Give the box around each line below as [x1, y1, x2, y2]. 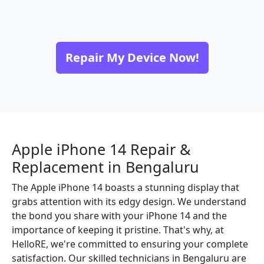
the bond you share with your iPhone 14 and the [12, 209, 227, 222]
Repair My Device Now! [65, 49, 199, 65]
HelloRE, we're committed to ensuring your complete [12, 237, 248, 250]
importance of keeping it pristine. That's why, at [12, 223, 224, 236]
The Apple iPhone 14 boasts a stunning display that [12, 181, 239, 194]
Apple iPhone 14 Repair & [12, 139, 190, 159]
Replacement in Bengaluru [12, 157, 199, 177]
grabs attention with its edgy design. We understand [12, 195, 246, 208]
